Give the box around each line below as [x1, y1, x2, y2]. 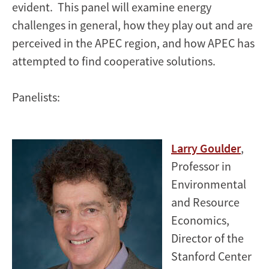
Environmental [171, 176, 246, 192]
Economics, [171, 212, 229, 228]
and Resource [171, 194, 240, 210]
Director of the [171, 230, 244, 246]
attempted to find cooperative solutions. [12, 53, 216, 68]
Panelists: [12, 89, 60, 104]
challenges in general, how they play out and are [12, 17, 253, 32]
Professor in [171, 158, 231, 174]
